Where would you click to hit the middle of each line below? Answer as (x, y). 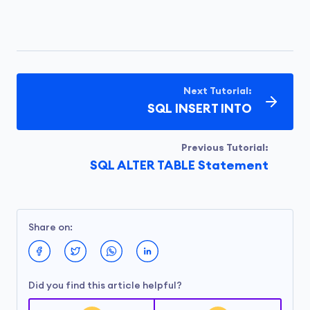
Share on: (51, 228)
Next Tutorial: (218, 91)
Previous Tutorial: (225, 148)
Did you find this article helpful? (105, 286)
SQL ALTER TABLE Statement (179, 165)
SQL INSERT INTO (200, 109)
